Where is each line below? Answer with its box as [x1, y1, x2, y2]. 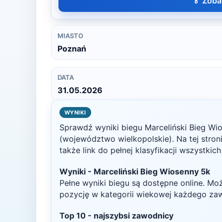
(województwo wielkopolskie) [59, 134, 172, 144]
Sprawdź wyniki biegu [59, 122, 145, 132]
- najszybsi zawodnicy [86, 211, 173, 221]
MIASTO [57, 32, 83, 40]
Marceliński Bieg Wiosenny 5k [94, 166, 210, 176]
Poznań [57, 44, 86, 54]
